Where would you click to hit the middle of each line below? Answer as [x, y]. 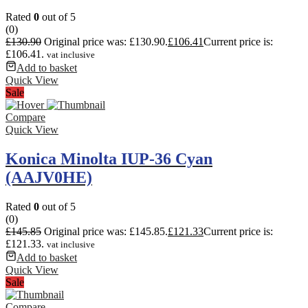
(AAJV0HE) [49, 177]
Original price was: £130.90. [106, 42]
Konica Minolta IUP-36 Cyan [109, 158]
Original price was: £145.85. [106, 231]
